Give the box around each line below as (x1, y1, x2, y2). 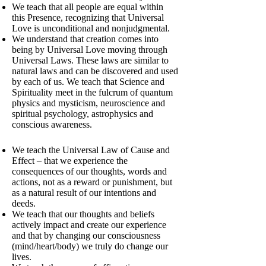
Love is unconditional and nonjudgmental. (12, 23, 170, 33)
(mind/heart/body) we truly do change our (12, 241, 168, 251)
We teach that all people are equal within (12, 2, 163, 12)
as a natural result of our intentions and (12, 188, 156, 198)
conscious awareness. (12, 119, 92, 129)
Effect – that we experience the (12, 156, 128, 166)
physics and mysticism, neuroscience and (12, 98, 165, 108)
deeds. (12, 198, 36, 208)
